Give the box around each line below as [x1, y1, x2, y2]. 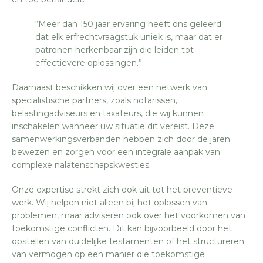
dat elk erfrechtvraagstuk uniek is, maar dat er [35, 32, 222, 42]
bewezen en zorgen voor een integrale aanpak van [12, 147, 220, 157]
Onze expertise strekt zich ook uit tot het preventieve [12, 184, 232, 195]
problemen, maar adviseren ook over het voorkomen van [12, 210, 245, 221]
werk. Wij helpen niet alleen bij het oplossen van [12, 197, 207, 208]
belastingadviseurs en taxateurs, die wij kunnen [12, 108, 204, 119]
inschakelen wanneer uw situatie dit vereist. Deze [12, 121, 214, 131]
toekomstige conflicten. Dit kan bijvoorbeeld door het [12, 223, 232, 234]
